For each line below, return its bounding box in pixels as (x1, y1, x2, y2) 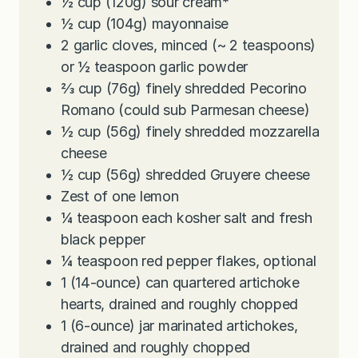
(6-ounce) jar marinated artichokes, (70, 317, 298, 335)
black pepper (61, 231, 145, 249)
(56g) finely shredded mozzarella (105, 123, 320, 141)
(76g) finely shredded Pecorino (105, 80, 307, 97)
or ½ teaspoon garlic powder (61, 58, 249, 76)
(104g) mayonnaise (105, 15, 229, 33)
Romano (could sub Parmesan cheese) (61, 101, 310, 119)
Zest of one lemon (61, 188, 179, 205)
